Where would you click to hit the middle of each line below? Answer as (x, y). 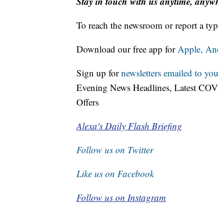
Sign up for (99, 73)
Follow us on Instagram (121, 198)
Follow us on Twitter (115, 150)
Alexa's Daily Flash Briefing (129, 126)
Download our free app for (127, 49)
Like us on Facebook (115, 174)
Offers (88, 102)
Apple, (191, 49)
